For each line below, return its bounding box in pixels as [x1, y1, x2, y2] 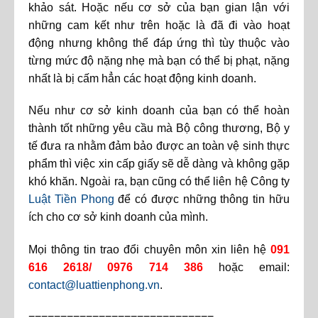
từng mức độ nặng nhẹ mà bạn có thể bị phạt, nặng [28, 54, 290, 67]
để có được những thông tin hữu [114, 193, 290, 206]
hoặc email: [218, 261, 290, 274]
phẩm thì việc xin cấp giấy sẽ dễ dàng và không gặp [28, 158, 290, 170]
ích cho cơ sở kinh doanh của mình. [28, 211, 208, 224]
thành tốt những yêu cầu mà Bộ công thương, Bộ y [28, 122, 290, 135]
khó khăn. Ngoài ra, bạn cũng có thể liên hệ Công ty [28, 175, 290, 188]
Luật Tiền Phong [28, 193, 114, 206]
